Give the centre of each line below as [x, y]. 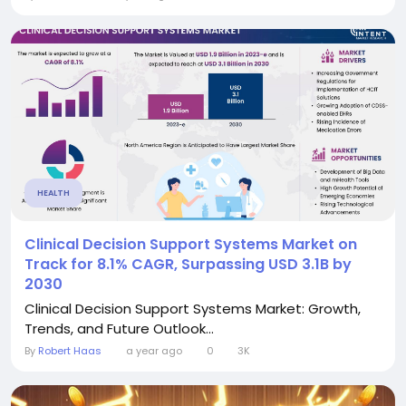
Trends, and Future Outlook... [119, 329]
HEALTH [53, 193]
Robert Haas [70, 351]
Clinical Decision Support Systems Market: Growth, [193, 309]
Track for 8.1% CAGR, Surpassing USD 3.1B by [188, 265]
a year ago [154, 351]
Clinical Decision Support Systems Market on [191, 245]
